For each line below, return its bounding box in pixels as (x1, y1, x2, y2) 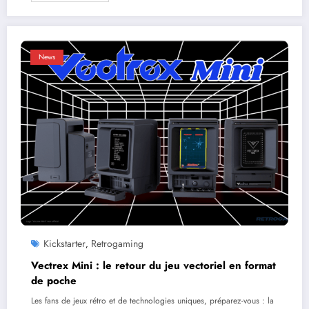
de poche (31, 272, 77, 288)
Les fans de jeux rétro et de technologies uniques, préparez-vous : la (31, 294, 274, 307)
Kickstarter (43, 236, 86, 250)
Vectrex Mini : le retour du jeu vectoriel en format (31, 257, 276, 273)
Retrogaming (91, 236, 143, 250)
